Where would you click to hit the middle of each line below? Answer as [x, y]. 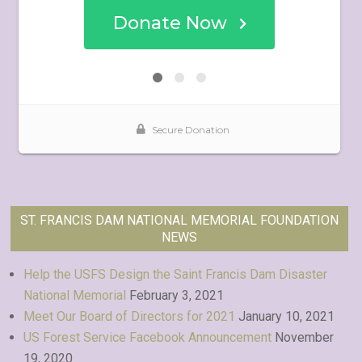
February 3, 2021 [177, 295]
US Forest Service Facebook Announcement [147, 337]
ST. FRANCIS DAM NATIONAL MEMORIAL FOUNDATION [179, 220]
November [304, 337]
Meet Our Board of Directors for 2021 [129, 316]
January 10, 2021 [286, 316]
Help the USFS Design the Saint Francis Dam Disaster [175, 274]
